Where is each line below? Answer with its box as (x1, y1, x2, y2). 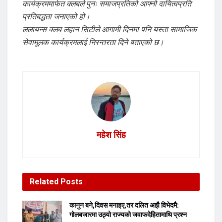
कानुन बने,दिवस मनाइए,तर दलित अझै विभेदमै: (69, 201, 179, 210)
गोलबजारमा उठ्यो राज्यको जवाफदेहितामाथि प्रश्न (69, 211, 187, 219)
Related (30, 177, 58, 187)
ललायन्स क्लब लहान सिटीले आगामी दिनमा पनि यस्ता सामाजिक (22, 24, 197, 35)
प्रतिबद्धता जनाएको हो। (22, 11, 90, 22)
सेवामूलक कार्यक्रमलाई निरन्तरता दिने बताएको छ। (22, 37, 164, 48)
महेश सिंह (96, 129, 126, 140)
